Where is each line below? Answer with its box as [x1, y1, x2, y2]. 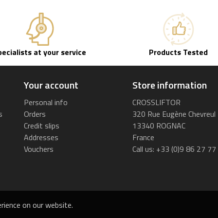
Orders [23, 108, 46, 120]
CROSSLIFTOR [132, 96, 181, 109]
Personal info [23, 96, 68, 109]
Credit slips [23, 120, 59, 132]
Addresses [23, 131, 58, 144]
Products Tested [149, 46, 208, 58]
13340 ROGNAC [132, 120, 185, 132]
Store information [132, 77, 207, 93]
